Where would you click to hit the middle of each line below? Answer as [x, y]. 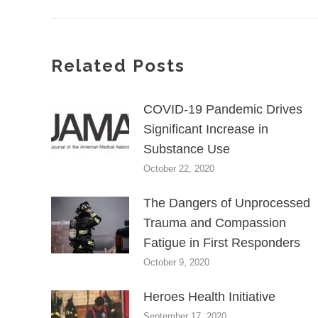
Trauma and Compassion [215, 223]
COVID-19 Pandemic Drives [223, 109]
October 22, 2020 [179, 168]
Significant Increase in [206, 129]
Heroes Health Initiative [209, 296]
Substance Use [187, 149]
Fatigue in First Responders [222, 242]
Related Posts [118, 65]
